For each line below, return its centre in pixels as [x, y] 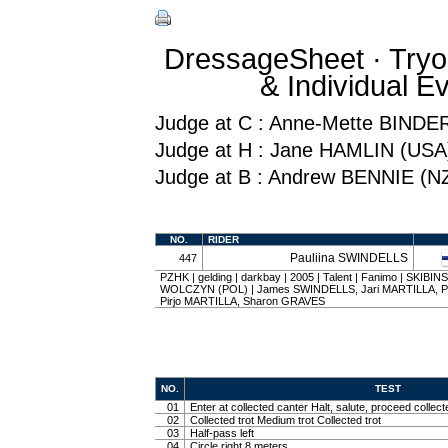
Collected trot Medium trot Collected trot [285, 420]
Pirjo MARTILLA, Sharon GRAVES [242, 301]
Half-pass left [222, 433]
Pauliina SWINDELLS [349, 258]
